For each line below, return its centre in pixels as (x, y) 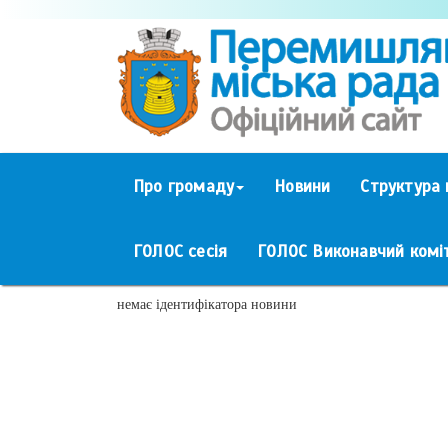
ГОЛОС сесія (180, 251)
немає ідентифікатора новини (207, 304)
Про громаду (184, 186)
